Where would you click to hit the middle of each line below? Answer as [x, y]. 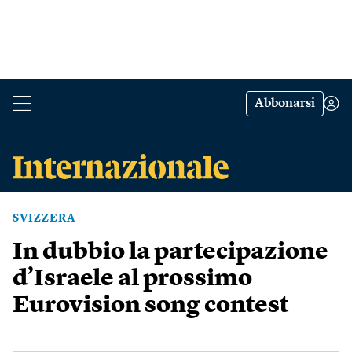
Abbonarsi [285, 104]
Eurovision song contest [150, 306]
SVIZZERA [44, 218]
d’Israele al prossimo [132, 279]
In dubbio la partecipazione [170, 252]
